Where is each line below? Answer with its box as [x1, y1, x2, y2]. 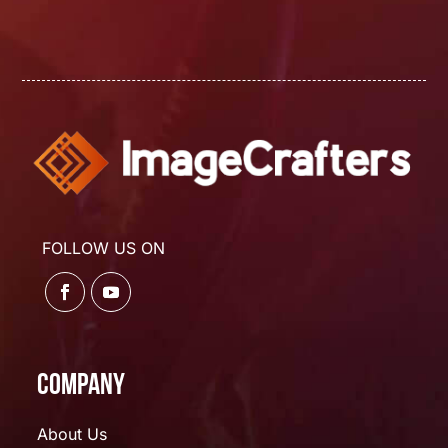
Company [37, 370, 126, 402]
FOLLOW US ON [42, 237, 166, 258]
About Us [37, 423, 108, 444]
